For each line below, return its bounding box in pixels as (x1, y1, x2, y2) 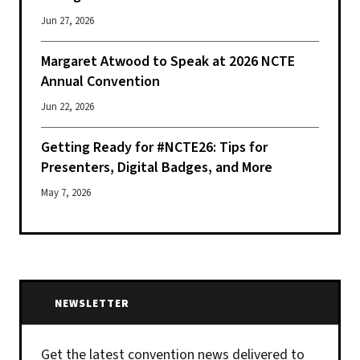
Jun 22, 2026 (41, 99, 94, 114)
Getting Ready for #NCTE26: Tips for (41, 137, 268, 157)
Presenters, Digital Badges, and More (41, 157, 272, 178)
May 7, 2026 (41, 185, 91, 200)
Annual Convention (41, 71, 160, 92)
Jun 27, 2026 (41, 13, 94, 28)
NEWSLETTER (51, 295, 129, 311)
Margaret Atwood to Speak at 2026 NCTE (41, 51, 295, 72)
